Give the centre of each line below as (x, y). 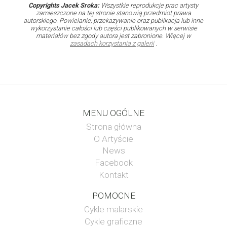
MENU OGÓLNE (113, 113)
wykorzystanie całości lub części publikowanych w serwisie (113, 28)
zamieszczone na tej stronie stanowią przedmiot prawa (113, 13)
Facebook (113, 163)
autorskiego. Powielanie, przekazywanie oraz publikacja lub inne (113, 21)
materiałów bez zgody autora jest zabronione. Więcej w (113, 36)
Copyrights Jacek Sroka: (64, 6)
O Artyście (113, 139)
